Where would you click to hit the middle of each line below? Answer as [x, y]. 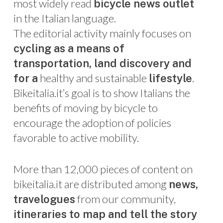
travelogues [44, 199]
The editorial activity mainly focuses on [102, 33]
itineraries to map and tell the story [105, 214]
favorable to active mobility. [76, 137]
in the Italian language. [64, 18]
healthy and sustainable [93, 78]
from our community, [125, 199]
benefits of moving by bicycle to [85, 108]
